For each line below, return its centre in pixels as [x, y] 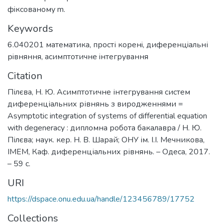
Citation [25, 76]
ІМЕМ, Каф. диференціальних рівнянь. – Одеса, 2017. [109, 152]
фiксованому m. [36, 9]
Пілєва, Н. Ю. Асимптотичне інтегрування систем [99, 92]
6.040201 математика [49, 45]
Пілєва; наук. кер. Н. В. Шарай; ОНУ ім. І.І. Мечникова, [106, 140]
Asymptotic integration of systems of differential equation [107, 116]
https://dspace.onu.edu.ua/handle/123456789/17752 [101, 199]
